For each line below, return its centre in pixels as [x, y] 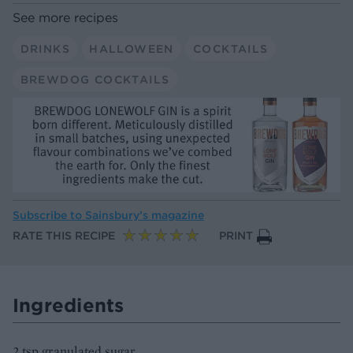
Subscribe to [49, 215]
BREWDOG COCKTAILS [95, 79]
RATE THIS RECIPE [64, 235]
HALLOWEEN [132, 48]
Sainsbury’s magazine [145, 215]
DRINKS [45, 48]
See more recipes [65, 18]
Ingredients [69, 305]
